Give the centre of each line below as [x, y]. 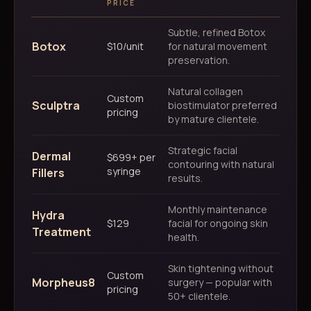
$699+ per [131, 157]
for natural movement [218, 46]
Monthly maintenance [218, 209]
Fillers [48, 173]
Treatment [61, 232]
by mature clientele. [213, 119]
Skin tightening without [221, 268]
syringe [124, 171]
